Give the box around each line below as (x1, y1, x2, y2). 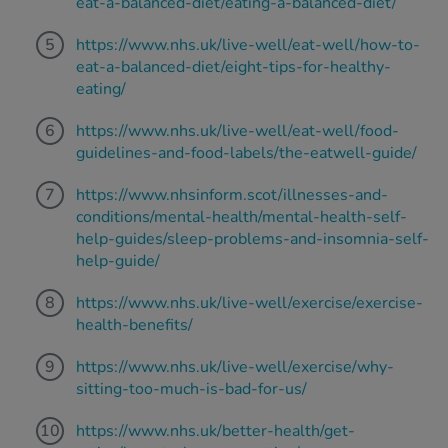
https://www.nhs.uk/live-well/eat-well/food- (76, 120, 399, 143)
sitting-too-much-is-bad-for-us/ (76, 378, 307, 401)
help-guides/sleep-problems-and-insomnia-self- (76, 228, 429, 251)
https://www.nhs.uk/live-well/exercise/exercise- (76, 292, 423, 315)
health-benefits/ (76, 314, 193, 337)
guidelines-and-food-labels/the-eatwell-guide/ (76, 142, 417, 165)
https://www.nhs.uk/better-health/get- (76, 420, 355, 443)
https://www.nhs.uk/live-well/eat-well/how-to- (76, 34, 420, 57)
